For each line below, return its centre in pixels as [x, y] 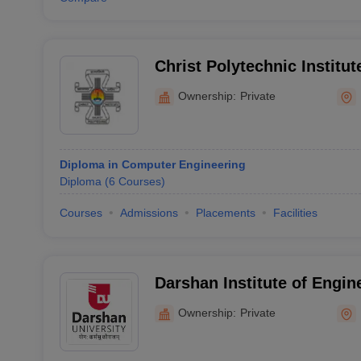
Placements [225, 213]
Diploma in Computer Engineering [152, 164]
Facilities [295, 213]
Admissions [149, 213]
